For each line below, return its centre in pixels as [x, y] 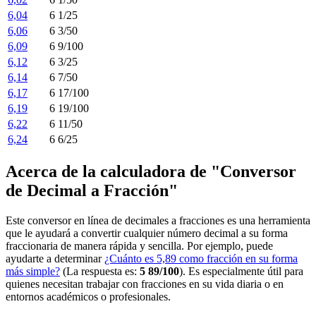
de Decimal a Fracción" [92, 190]
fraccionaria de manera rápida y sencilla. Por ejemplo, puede [139, 245]
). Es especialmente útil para [241, 271]
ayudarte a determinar [55, 258]
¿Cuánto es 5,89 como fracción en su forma [201, 258]
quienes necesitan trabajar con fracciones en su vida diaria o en [145, 284]
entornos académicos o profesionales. [88, 296]
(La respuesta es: [100, 271]
